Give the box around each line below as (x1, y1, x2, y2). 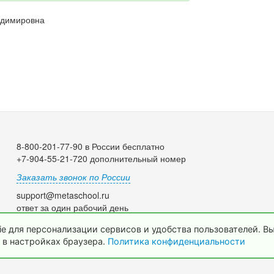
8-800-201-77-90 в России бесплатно (17, 140, 165, 153)
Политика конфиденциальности (108, 236, 248, 246)
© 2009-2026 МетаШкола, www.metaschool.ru (46, 239, 228, 252)
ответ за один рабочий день (17, 201, 129, 214)
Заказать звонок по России (17, 171, 131, 183)
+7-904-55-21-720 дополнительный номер (17, 152, 187, 165)
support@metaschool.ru (17, 189, 110, 202)
